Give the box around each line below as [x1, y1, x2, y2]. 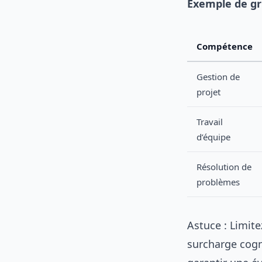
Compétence [196, 40, 253, 52]
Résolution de [196, 161, 251, 173]
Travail [196, 116, 223, 127]
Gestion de [196, 71, 240, 82]
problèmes [196, 176, 240, 188]
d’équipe [196, 131, 230, 143]
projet [196, 86, 220, 98]
